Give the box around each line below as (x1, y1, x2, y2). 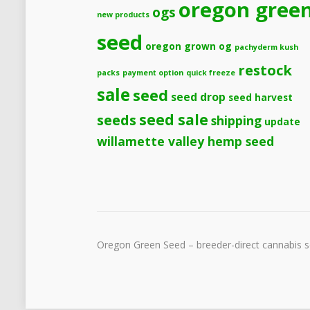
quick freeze (186, 67, 236, 77)
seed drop (171, 89, 226, 104)
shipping (211, 111, 262, 129)
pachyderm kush (235, 42, 299, 52)
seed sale (139, 109, 209, 129)
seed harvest (228, 90, 293, 104)
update (264, 114, 301, 128)
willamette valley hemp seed (97, 132, 275, 149)
